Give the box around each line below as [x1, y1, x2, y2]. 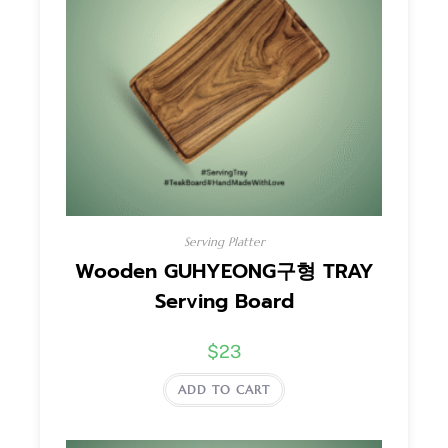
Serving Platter [183, 234, 265, 250]
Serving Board [154, 286, 294, 317]
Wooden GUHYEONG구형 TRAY [74, 256, 374, 287]
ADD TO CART [178, 382, 270, 398]
